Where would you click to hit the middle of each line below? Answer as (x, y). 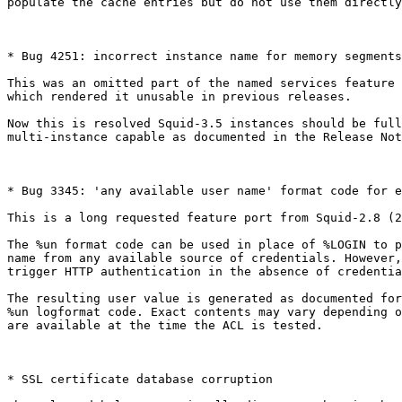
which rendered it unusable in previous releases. (179, 97)
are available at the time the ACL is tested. (165, 326)
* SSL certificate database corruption (140, 380)
